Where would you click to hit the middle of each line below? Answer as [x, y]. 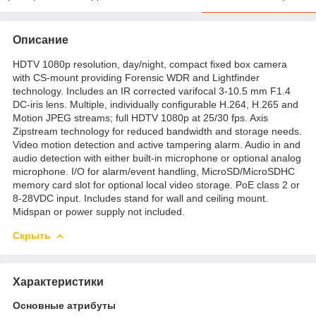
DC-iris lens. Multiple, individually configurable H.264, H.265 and [156, 104]
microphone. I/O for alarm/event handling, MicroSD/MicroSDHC [154, 171]
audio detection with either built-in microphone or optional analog [157, 158]
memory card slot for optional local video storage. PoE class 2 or [156, 184]
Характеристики [58, 281]
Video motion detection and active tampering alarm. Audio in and [157, 144]
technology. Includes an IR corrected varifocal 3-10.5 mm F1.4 [152, 91]
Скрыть [32, 235]
